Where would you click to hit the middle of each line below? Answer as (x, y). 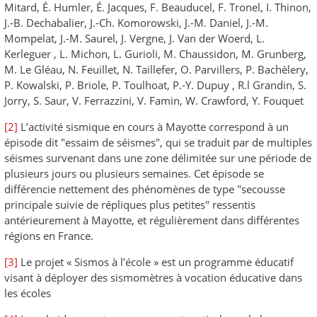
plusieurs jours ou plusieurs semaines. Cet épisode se (134, 174)
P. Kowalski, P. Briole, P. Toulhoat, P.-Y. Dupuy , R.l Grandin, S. (155, 85)
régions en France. (49, 236)
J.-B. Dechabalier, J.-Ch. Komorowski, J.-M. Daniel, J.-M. (136, 23)
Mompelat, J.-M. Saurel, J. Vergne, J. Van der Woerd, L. (134, 39)
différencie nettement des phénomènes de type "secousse (145, 189)
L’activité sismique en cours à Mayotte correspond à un (153, 127)
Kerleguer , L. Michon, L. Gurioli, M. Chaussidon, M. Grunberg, (155, 54)
